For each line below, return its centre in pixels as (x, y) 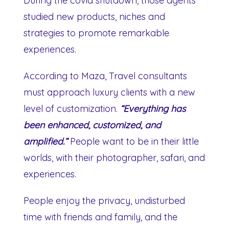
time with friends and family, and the (100, 217)
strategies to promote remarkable (96, 33)
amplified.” (45, 141)
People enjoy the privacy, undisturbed (104, 200)
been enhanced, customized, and (92, 125)
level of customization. (72, 108)
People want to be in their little (133, 141)
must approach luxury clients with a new (109, 92)
